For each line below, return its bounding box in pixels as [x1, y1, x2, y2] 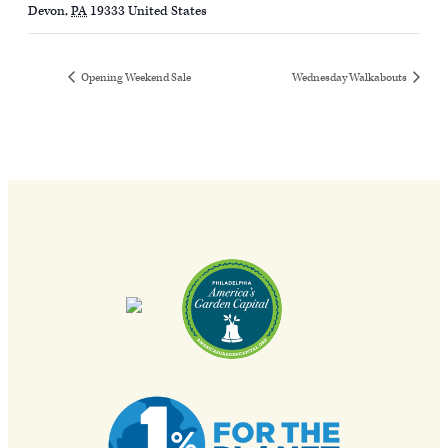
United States [128, 3, 207, 21]
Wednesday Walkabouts [292, 70, 409, 86]
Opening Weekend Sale [79, 70, 191, 86]
